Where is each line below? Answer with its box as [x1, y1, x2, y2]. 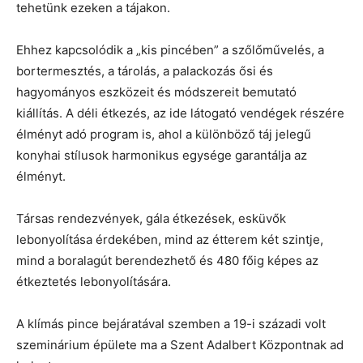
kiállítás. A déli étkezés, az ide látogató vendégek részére [16, 105, 344, 122]
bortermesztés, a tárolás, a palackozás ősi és [16, 63, 273, 79]
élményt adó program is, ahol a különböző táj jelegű [16, 126, 311, 143]
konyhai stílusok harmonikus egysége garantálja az [16, 147, 307, 164]
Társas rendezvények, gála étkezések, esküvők [16, 211, 286, 227]
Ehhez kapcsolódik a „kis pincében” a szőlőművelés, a [16, 42, 324, 58]
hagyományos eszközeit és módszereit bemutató [16, 84, 297, 100]
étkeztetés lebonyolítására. [16, 274, 171, 290]
